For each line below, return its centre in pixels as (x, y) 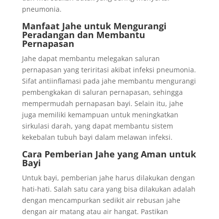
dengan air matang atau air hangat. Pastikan (95, 211)
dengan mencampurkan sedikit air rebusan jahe (101, 200)
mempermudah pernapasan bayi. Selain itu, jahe (102, 103)
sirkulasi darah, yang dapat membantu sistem (97, 126)
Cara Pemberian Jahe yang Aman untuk (109, 154)
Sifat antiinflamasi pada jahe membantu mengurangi (109, 81)
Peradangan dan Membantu (83, 35)
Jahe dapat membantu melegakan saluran (91, 58)
